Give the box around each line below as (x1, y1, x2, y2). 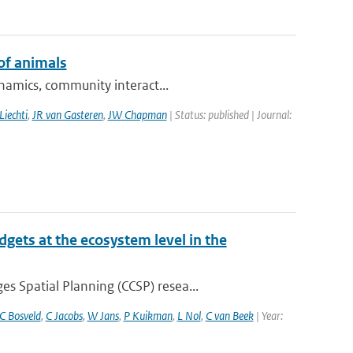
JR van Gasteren (32, 107, 103, 122)
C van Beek (205, 308, 254, 323)
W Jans (87, 308, 119, 323)
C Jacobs (45, 308, 83, 323)
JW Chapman (107, 107, 167, 122)
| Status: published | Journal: (166, 107, 292, 122)
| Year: (253, 308, 283, 323)
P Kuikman (123, 308, 173, 323)
